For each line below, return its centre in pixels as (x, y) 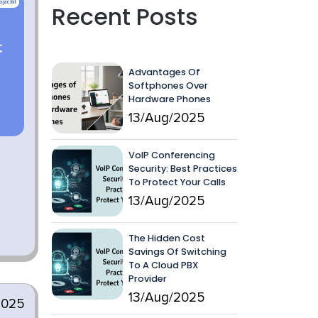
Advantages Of (164, 72)
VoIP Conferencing (172, 155)
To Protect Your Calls (177, 182)
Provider (148, 279)
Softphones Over (168, 86)
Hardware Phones (170, 99)
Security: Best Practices (183, 169)
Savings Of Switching (177, 252)
